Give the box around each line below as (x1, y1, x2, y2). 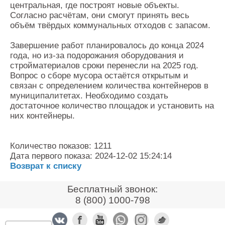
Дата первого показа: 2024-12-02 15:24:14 (10, 151, 172, 161)
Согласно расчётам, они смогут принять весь (10, 11, 189, 20)
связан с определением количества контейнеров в (10, 81, 208, 90)
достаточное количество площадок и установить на (10, 101, 214, 110)
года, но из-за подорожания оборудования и (10, 51, 184, 60)
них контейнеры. (10, 111, 75, 121)
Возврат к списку (10, 161, 81, 171)
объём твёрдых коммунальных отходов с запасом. (10, 21, 210, 30)
